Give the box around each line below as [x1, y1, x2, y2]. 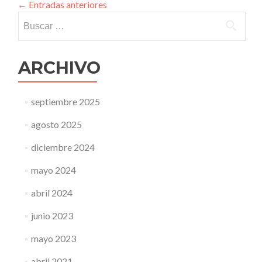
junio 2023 [30, 210, 73, 221]
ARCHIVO [18, 57, 101, 78]
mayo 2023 [30, 233, 76, 244]
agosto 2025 [30, 119, 82, 130]
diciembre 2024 [30, 142, 95, 153]
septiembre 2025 [30, 96, 100, 107]
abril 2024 [30, 187, 73, 198]
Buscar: [18, 12, 48, 23]
